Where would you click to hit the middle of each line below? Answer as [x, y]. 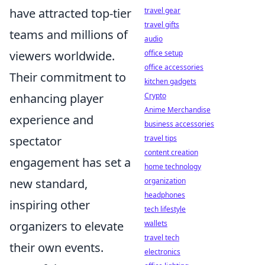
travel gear [162, 10]
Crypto [155, 96]
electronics [162, 252]
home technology [173, 167]
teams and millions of [69, 35]
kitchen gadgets [170, 81]
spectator [35, 141]
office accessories [174, 67]
